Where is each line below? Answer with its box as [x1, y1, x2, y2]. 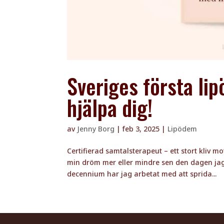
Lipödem [167, 123, 197, 133]
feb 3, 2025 [122, 123, 160, 133]
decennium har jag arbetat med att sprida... [67, 168, 217, 178]
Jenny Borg [77, 123, 115, 133]
